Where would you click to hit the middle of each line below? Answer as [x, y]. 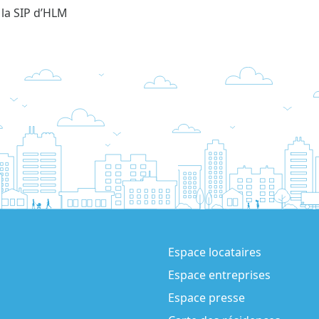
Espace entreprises [219, 274]
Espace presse [206, 297]
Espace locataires [215, 252]
